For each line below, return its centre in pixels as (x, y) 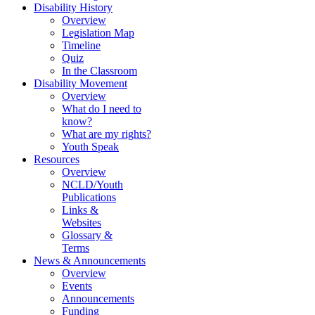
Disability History (73, 8)
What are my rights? (107, 134)
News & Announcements (90, 261)
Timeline (81, 46)
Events (77, 286)
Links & (80, 210)
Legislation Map (98, 33)
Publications (89, 198)
